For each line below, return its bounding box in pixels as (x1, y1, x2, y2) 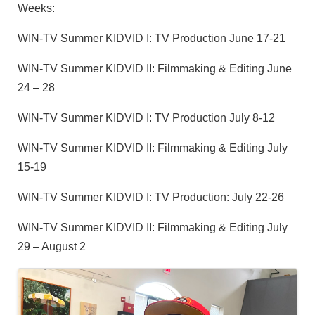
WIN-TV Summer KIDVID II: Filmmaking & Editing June (18, 63, 292, 75)
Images (17, 268, 82, 290)
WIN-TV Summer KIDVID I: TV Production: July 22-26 (18, 191, 284, 204)
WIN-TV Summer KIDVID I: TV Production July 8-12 (18, 112, 275, 124)
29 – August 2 (18, 240, 86, 253)
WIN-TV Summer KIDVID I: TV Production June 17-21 (18, 32, 285, 45)
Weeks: (18, 2, 55, 15)
